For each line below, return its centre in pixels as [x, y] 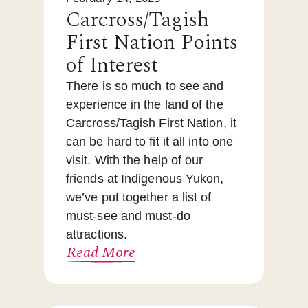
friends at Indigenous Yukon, [145, 179]
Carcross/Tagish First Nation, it [151, 123]
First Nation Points [152, 43]
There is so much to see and [145, 86]
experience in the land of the [145, 105]
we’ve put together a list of [139, 198]
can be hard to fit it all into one [150, 142]
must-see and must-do [128, 216]
